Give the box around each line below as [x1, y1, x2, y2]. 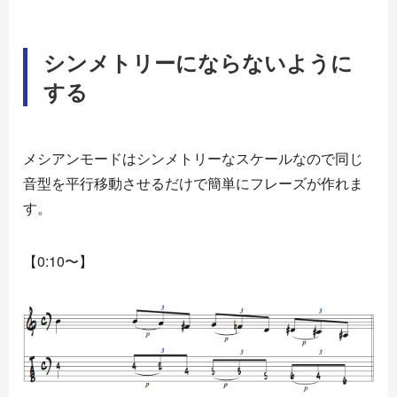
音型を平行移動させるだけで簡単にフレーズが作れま [23, 172, 363, 193]
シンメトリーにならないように [43, 47, 353, 78]
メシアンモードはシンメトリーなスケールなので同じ [23, 147, 363, 168]
